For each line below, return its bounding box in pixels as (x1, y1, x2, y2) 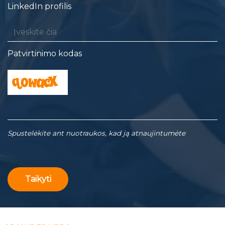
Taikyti (25, 174, 52, 184)
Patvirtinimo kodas (8, 48, 82, 58)
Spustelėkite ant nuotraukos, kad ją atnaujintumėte (8, 129, 185, 137)
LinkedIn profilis (8, 1, 71, 11)
